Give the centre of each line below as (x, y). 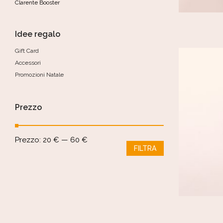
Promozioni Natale (39, 75)
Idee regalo (38, 34)
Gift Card (27, 51)
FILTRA (145, 148)
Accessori (28, 63)
